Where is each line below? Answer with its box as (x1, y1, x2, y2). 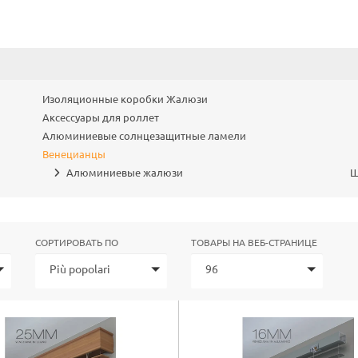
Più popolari (50, 262, 110, 276)
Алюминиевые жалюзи (66, 167, 184, 178)
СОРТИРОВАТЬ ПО (35, 237, 118, 248)
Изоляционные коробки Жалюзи (42, 93, 209, 105)
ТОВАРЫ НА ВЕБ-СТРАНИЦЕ (191, 237, 317, 248)
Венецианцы (42, 149, 106, 160)
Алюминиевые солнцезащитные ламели (42, 130, 247, 141)
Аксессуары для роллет (42, 112, 160, 123)
